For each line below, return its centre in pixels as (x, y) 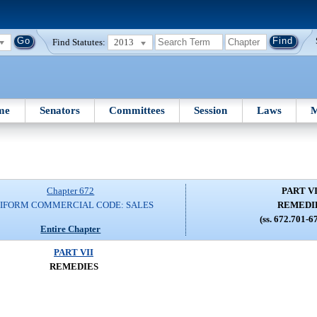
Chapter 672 (71, 191)
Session (211, 110)
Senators (59, 110)
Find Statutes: (79, 42)
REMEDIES (74, 266)
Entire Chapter (71, 229)
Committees (137, 110)
